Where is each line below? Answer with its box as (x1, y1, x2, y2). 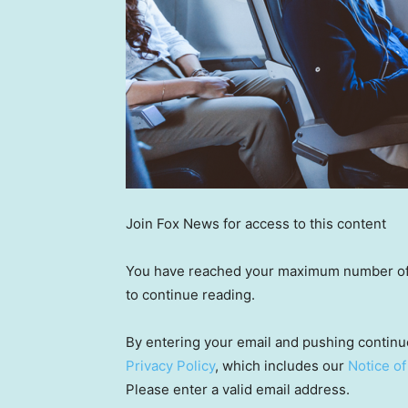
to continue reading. (126, 286, 255, 304)
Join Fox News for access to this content (126, 215, 386, 233)
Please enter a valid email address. (126, 381, 350, 399)
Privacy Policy (126, 357, 215, 375)
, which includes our (215, 357, 348, 375)
